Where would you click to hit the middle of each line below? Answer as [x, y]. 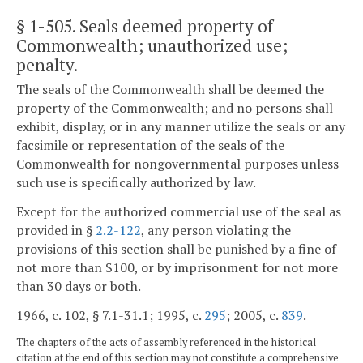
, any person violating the [216, 230]
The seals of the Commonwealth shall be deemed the [170, 90]
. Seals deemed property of [173, 26]
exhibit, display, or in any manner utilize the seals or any [181, 127]
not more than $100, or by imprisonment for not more [177, 267]
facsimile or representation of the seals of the [150, 145]
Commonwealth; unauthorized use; [152, 45]
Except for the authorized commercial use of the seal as [179, 211]
